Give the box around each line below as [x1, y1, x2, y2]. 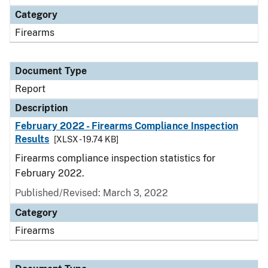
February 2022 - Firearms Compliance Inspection [15, 120, 239, 132]
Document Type [15, 65, 87, 77]
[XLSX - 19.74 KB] [54, 135, 119, 144]
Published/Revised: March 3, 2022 [15, 187, 168, 199]
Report [15, 83, 45, 95]
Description [15, 102, 68, 114]
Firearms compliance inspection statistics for [15, 153, 215, 164]
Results [15, 133, 50, 145]
